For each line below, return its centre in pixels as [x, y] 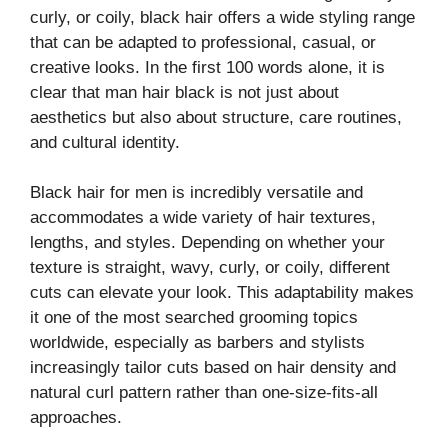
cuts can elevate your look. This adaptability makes [222, 293]
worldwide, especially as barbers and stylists [197, 343]
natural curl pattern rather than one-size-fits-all [204, 393]
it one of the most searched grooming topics [194, 318]
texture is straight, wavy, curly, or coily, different [210, 268]
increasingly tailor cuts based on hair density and [213, 368]
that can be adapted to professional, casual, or [203, 42]
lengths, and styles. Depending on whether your [207, 243]
